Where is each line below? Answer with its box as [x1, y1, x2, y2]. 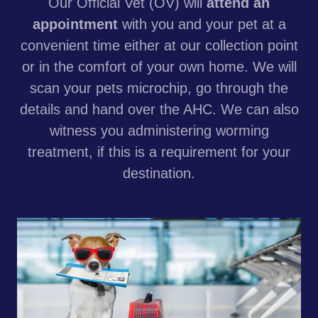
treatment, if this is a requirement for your [28, 143, 290, 160]
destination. [123, 165, 195, 181]
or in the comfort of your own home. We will [21, 58, 297, 75]
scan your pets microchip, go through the [30, 79, 288, 96]
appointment [32, 16, 122, 32]
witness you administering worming [49, 122, 269, 138]
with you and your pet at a [121, 16, 286, 32]
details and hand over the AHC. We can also [19, 101, 299, 117]
